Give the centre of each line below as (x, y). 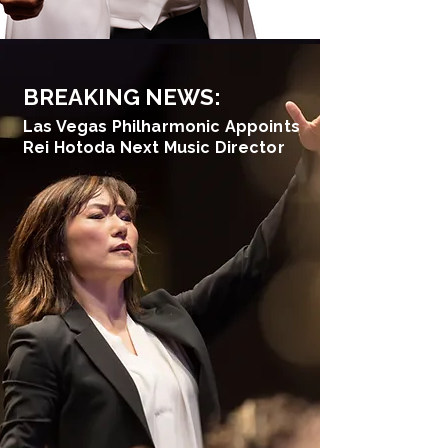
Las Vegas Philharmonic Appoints (161, 126)
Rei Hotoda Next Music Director (154, 147)
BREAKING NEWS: (124, 97)
